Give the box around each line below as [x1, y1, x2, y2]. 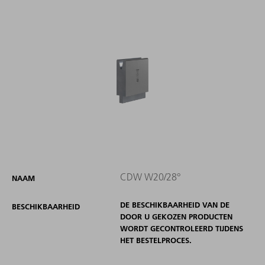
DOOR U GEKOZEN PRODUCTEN [119, 211, 232, 221]
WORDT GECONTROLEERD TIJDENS [119, 223, 243, 233]
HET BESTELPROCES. [119, 235, 192, 245]
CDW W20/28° [119, 170, 180, 183]
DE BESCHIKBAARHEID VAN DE [119, 199, 230, 209]
